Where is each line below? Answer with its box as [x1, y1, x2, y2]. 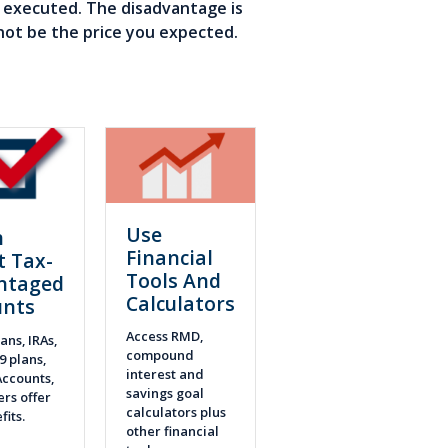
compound [125, 346, 194, 365]
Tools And [125, 266, 221, 294]
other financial [125, 422, 219, 441]
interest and [125, 365, 204, 384]
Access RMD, [125, 327, 203, 346]
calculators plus [125, 403, 226, 422]
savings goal [125, 384, 204, 403]
